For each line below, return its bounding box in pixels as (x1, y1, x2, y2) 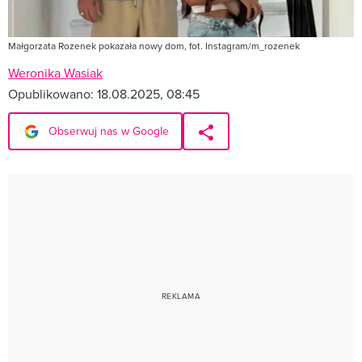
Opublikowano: (8, 84, 97, 103)
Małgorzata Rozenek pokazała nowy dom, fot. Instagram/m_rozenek (8, 38, 300, 53)
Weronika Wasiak (8, 63, 103, 82)
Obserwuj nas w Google (45, 122, 169, 139)
